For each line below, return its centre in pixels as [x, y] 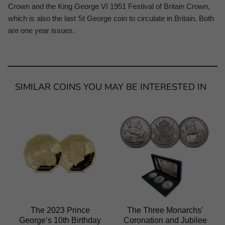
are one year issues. [41, 31]
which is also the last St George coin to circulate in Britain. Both [111, 19]
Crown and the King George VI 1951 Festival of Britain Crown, [109, 7]
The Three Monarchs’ [165, 210]
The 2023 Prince [60, 210]
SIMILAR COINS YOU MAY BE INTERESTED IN [111, 87]
